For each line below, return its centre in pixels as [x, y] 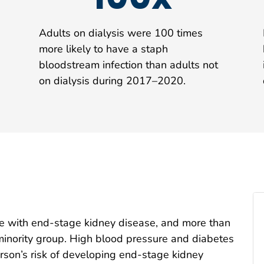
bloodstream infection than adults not [128, 65]
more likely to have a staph [103, 49]
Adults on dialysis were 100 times [121, 33]
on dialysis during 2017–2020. [112, 80]
